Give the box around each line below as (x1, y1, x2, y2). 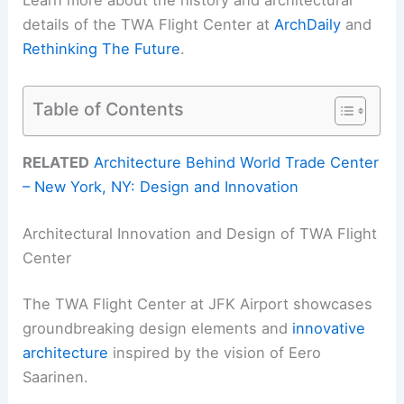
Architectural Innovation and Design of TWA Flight (23, 224, 378, 243)
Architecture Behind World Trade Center (94, 153, 380, 172)
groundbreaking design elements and (23, 319, 293, 338)
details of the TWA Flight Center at (23, 15, 275, 34)
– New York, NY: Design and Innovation (23, 178, 299, 197)
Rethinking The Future (23, 40, 181, 59)
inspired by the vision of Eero (108, 344, 322, 363)
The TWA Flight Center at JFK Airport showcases (23, 295, 373, 314)
